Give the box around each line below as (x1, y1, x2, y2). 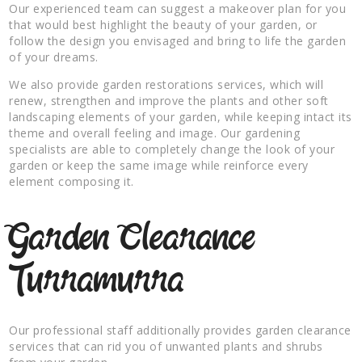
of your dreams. (9, 48, 99, 65)
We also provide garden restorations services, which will (9, 76, 324, 92)
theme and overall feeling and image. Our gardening (9, 124, 301, 141)
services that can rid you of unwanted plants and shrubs (9, 338, 323, 354)
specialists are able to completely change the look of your (9, 141, 335, 157)
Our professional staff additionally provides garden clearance (9, 322, 351, 338)
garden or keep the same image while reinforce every (9, 157, 309, 173)
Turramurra (9, 260, 185, 302)
